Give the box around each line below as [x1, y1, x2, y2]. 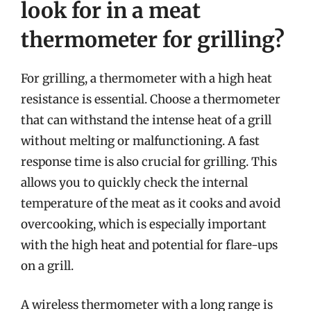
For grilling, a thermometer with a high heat [21, 71, 272, 86]
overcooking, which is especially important [21, 217, 267, 232]
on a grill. [21, 258, 74, 274]
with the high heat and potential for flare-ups [21, 237, 278, 253]
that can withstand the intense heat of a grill [21, 112, 271, 128]
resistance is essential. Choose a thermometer [21, 92, 280, 107]
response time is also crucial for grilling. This [21, 154, 277, 169]
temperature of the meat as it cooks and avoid [21, 196, 280, 211]
